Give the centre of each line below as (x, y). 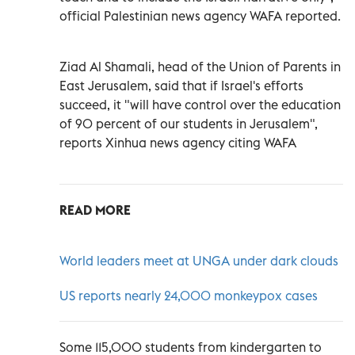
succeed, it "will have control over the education (200, 104)
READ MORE (95, 210)
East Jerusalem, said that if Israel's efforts (181, 85)
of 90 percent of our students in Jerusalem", (189, 123)
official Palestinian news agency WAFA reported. (200, 15)
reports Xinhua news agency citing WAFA (178, 142)
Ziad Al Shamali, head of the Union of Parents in (200, 66)
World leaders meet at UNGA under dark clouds (199, 260)
